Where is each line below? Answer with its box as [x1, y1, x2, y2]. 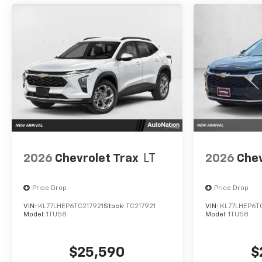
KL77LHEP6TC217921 [38, 203, 104, 211]
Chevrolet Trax [55, 152, 139, 164]
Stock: [104, 203, 126, 211]
